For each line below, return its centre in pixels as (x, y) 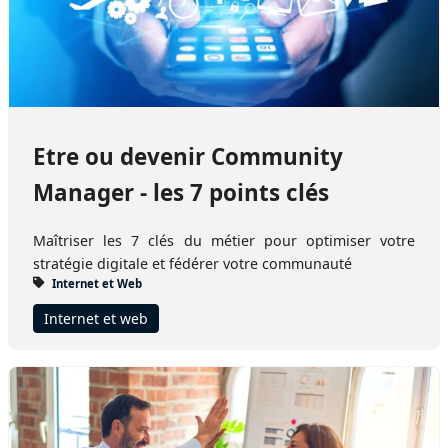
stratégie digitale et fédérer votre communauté (192, 264)
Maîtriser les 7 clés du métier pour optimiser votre (224, 241)
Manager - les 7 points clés (181, 192)
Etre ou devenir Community (188, 156)
